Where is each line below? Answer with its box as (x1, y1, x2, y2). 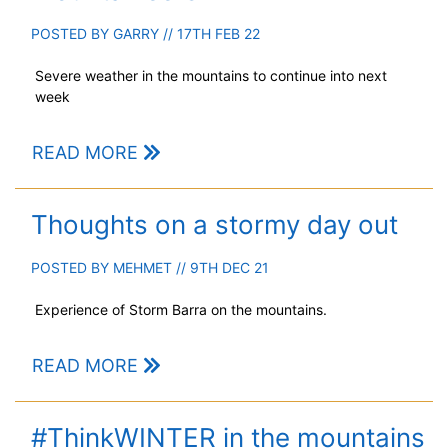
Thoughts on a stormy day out (31, 209, 398, 241)
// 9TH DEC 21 (172, 259, 269, 277)
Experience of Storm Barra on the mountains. (35, 301, 327, 319)
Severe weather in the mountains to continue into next (35, 67, 387, 85)
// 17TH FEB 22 (159, 25, 260, 43)
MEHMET (113, 259, 172, 277)
